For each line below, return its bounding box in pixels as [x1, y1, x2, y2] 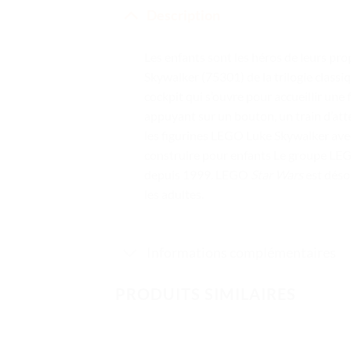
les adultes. [143, 186, 204, 202]
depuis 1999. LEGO [143, 167, 251, 183]
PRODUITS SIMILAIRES [115, 284, 296, 304]
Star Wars [250, 167, 303, 183]
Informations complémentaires [147, 244, 337, 261]
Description [147, 6, 221, 24]
